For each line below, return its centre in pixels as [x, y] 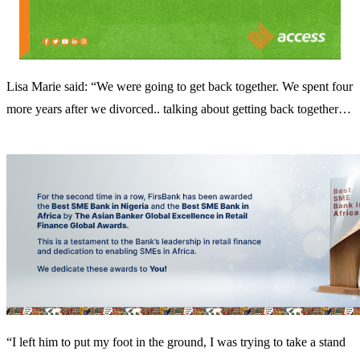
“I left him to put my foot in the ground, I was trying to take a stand [176, 342]
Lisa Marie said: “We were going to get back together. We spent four [180, 86]
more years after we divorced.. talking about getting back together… [179, 108]
